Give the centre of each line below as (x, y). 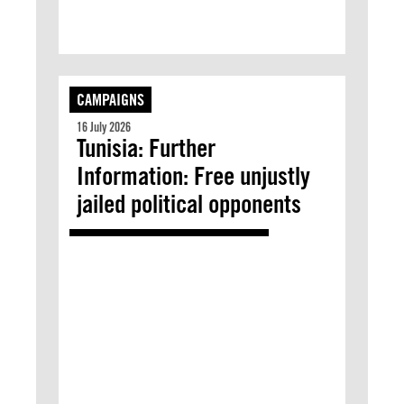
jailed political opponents (189, 204)
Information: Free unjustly (193, 176)
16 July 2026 (104, 127)
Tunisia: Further (146, 148)
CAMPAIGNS (110, 100)
